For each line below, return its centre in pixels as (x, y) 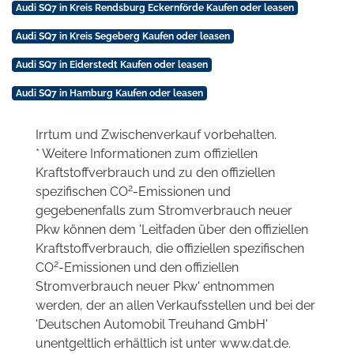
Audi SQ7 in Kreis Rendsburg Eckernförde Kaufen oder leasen (154, 8)
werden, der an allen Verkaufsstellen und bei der (175, 305)
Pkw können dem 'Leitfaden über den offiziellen (172, 229)
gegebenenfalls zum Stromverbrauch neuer (164, 210)
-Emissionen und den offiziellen (149, 267)
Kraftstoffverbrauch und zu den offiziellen (155, 172)
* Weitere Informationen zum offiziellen (147, 153)
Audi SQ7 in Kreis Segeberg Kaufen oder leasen (122, 36)
